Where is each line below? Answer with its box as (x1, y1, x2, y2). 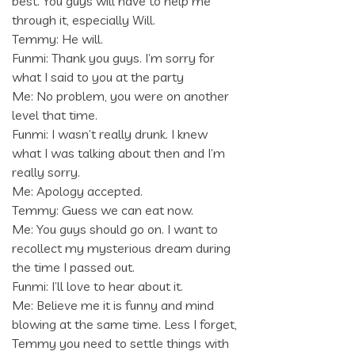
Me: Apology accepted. (12, 183, 143, 200)
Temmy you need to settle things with (12, 335, 229, 352)
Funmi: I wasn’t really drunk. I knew (12, 126, 208, 143)
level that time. (12, 107, 97, 124)
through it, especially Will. (12, 12, 155, 29)
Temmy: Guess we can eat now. (12, 202, 193, 219)
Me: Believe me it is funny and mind (12, 297, 214, 314)
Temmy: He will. (12, 31, 103, 48)
